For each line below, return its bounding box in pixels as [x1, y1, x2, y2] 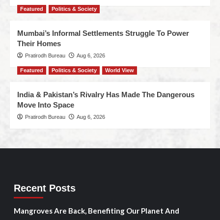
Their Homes [17, 39, 61, 48]
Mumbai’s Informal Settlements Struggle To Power [17, 29, 189, 37]
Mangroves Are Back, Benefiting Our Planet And [13, 206, 179, 215]
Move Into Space [17, 101, 74, 109]
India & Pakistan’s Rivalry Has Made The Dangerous [17, 90, 194, 99]
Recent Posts [13, 183, 76, 193]
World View [105, 67, 134, 73]
